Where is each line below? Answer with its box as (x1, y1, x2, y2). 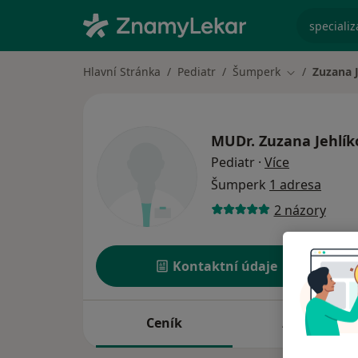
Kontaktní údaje (173, 257, 278, 276)
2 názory (273, 201, 326, 219)
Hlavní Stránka (83, 64, 161, 79)
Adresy (282, 314, 324, 332)
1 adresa (269, 176, 321, 194)
